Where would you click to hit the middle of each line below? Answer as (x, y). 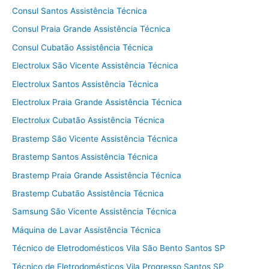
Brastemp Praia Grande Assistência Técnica (97, 175)
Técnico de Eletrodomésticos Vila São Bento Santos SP (119, 248)
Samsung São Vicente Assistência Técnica (94, 212)
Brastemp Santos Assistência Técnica (85, 157)
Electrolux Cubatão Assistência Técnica (88, 120)
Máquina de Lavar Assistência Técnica (86, 230)
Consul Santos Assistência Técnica (80, 11)
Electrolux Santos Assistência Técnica (85, 84)
